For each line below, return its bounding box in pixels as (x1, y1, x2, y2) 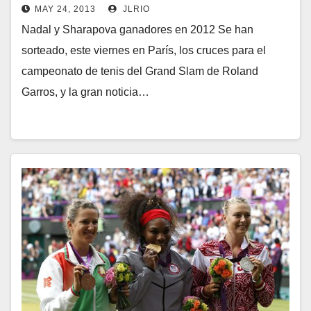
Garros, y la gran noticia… (22, 86, 149, 99)
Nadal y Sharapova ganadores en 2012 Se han (22, 24, 253, 36)
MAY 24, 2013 (35, 4, 96, 15)
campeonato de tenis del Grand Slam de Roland (22, 65, 258, 78)
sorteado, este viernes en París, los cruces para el (22, 44, 266, 57)
